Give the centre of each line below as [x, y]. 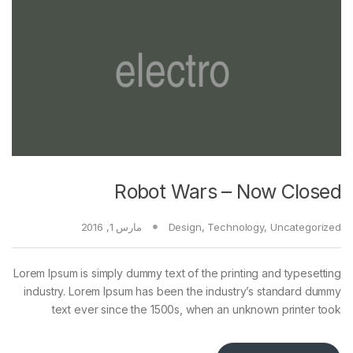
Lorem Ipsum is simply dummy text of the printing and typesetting [177, 273]
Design [185, 227]
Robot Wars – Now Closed [228, 191]
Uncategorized [305, 227]
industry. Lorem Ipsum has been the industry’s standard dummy [182, 291]
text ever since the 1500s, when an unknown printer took [196, 309]
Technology [236, 227]
